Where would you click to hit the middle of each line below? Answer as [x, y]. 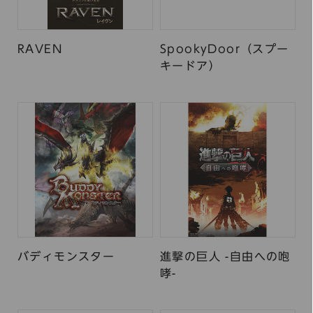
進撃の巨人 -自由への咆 [225, 256]
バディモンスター [66, 256]
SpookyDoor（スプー [225, 49]
